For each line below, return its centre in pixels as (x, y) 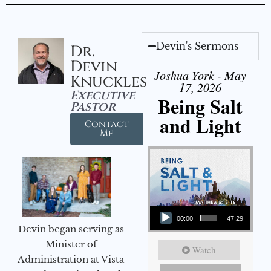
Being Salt (200, 106)
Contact (106, 125)
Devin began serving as (71, 229)
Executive (102, 96)
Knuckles (108, 82)
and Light (200, 126)
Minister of (71, 244)
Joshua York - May (200, 75)
